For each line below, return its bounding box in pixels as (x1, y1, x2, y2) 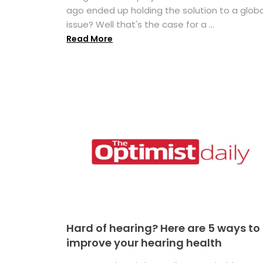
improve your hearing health (66, 235, 222, 250)
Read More (66, 33, 113, 45)
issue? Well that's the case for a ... (66, 18, 215, 31)
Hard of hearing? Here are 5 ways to (66, 220, 261, 235)
